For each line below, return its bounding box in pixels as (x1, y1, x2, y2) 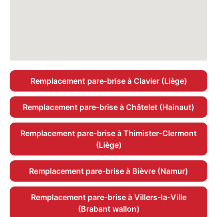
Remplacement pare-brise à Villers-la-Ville (31, 192, 186, 202)
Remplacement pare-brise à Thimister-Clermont (20, 128, 197, 139)
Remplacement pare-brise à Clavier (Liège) (30, 76, 187, 86)
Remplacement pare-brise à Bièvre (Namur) (29, 166, 188, 176)
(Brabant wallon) (77, 204, 139, 214)
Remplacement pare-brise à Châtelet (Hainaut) (23, 102, 194, 112)
